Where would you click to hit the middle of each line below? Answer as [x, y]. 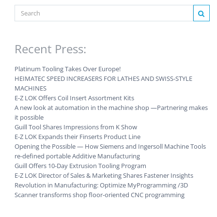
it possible [29, 117]
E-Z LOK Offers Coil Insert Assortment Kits [74, 98]
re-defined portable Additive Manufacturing [77, 156]
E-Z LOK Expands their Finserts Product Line [77, 136]
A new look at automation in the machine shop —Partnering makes [111, 107]
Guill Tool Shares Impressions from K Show [76, 127]
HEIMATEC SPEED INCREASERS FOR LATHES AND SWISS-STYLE [103, 78]
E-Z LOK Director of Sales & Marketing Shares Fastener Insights [104, 175]
